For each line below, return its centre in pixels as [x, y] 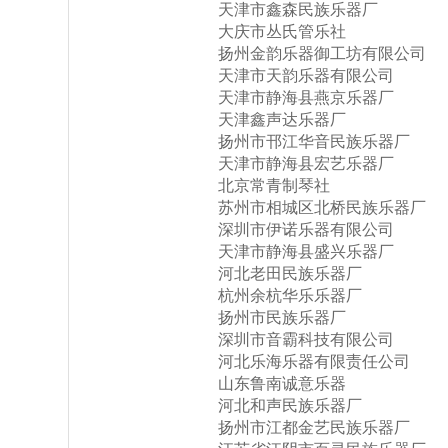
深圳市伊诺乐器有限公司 [306, 229]
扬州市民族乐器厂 [282, 317]
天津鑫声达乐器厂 [282, 119]
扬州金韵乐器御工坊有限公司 [322, 53]
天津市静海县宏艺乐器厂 [306, 163]
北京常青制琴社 [274, 185]
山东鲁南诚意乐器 [282, 383]
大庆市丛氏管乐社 [282, 31]
